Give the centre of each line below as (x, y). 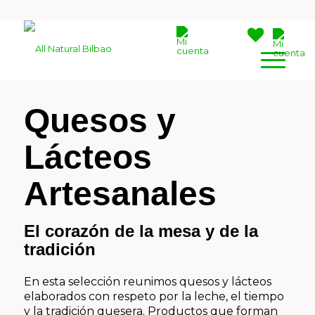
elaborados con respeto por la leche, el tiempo (154, 297)
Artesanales (120, 194)
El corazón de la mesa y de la (141, 231)
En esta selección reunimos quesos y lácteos (147, 282)
